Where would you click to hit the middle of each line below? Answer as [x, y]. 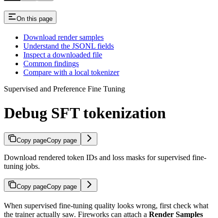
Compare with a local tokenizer [71, 73]
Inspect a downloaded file [63, 55]
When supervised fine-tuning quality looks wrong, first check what [106, 206]
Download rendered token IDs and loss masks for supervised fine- [105, 158]
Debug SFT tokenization [85, 113]
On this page [35, 18]
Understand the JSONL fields [69, 46]
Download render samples [64, 37]
